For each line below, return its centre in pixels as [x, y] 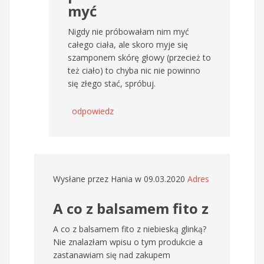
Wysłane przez [82, 179]
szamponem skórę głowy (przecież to [139, 58]
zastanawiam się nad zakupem [112, 255]
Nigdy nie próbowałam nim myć [128, 32]
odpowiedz [93, 111]
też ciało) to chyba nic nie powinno [134, 71]
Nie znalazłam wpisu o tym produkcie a [128, 242]
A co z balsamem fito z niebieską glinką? [130, 229]
